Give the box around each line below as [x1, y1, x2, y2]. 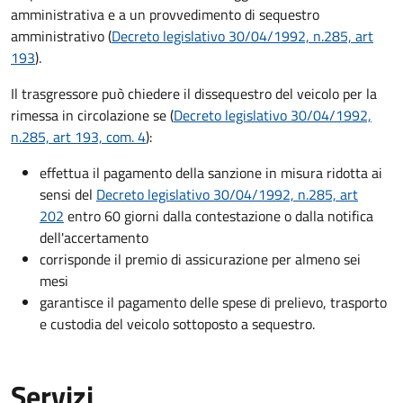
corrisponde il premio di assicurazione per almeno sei [40, 248, 361, 271]
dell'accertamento [40, 227, 148, 249]
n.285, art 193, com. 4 [11, 126, 146, 148]
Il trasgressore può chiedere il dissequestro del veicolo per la [11, 83, 377, 105]
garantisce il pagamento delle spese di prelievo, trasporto [40, 291, 387, 314]
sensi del [40, 184, 96, 206]
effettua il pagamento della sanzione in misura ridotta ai [40, 162, 382, 184]
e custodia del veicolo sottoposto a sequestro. [40, 313, 315, 336]
